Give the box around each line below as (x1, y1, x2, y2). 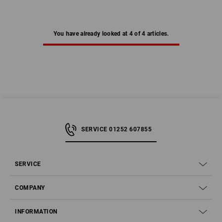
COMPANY (15, 184, 45, 192)
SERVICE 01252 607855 (81, 126, 152, 133)
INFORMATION (15, 208, 57, 216)
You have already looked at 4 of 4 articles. (53, 30, 169, 38)
